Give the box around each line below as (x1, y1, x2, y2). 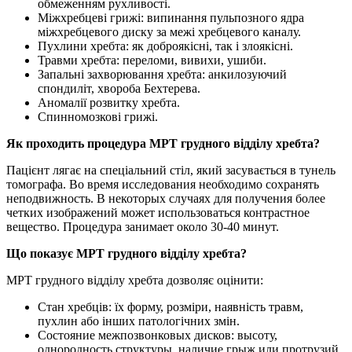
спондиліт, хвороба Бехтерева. (38, 81, 200, 95)
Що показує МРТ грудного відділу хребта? (6, 246, 247, 260)
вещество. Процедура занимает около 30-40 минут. (6, 219, 279, 233)
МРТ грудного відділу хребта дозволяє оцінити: (6, 273, 263, 287)
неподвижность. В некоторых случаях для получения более (6, 191, 325, 205)
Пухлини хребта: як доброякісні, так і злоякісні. (38, 38, 293, 53)
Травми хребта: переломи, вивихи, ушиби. (38, 53, 266, 67)
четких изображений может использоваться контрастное (6, 205, 310, 219)
